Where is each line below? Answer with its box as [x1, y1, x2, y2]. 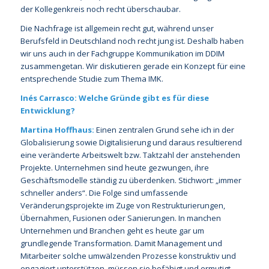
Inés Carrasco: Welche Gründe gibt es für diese [20, 92, 209, 104]
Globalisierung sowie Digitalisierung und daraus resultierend [20, 137, 242, 148]
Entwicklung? [20, 105, 75, 116]
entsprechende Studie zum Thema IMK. [20, 73, 163, 85]
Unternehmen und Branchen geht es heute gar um [20, 225, 204, 237]
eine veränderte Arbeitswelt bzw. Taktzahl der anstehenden [20, 150, 240, 161]
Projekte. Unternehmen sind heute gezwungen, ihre [20, 162, 209, 174]
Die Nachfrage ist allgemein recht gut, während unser [20, 23, 214, 34]
